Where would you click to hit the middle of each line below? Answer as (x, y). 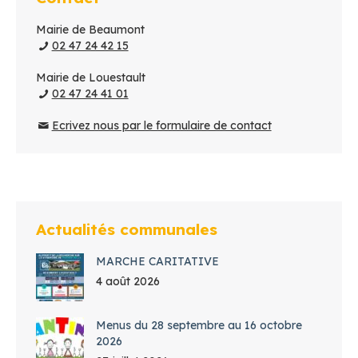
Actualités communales (127, 229)
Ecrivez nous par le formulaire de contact (161, 125)
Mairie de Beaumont (90, 30)
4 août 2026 (128, 281)
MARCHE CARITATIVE (157, 261)
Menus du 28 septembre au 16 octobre (199, 325)
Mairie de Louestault (91, 78)
